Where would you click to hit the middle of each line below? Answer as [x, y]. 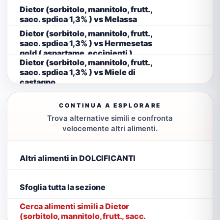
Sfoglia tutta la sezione [63, 187]
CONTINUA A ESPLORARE [110, 105]
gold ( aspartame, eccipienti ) [76, 53]
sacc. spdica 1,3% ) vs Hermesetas [86, 43]
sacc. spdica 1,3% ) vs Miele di [78, 72]
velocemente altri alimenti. [110, 128]
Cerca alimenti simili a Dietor [75, 206]
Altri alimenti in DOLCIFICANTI [78, 158]
